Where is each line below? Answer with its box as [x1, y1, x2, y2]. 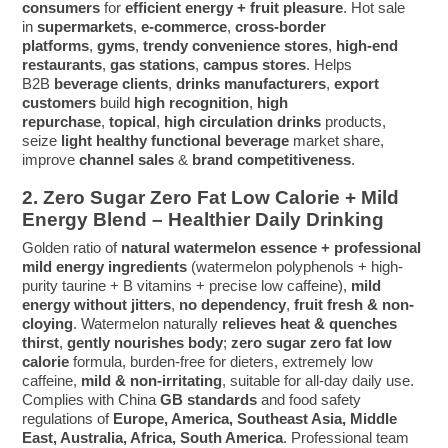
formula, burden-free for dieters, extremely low [69, 353, 374, 371]
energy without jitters [22, 296, 172, 314]
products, [321, 113, 387, 131]
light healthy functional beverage [61, 132, 290, 150]
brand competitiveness [192, 151, 352, 169]
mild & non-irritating [81, 372, 223, 390]
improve [22, 151, 80, 169]
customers [22, 94, 97, 112]
